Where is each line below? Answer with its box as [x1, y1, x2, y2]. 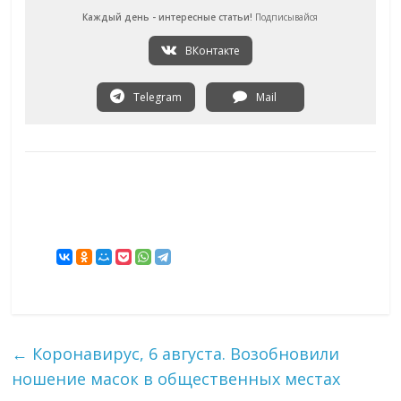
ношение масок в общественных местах [12, 368, 341, 390]
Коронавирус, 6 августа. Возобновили [28, 343, 340, 365]
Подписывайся [252, 11, 319, 24]
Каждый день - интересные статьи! [82, 11, 253, 24]
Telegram [130, 90, 182, 106]
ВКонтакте [182, 43, 240, 59]
